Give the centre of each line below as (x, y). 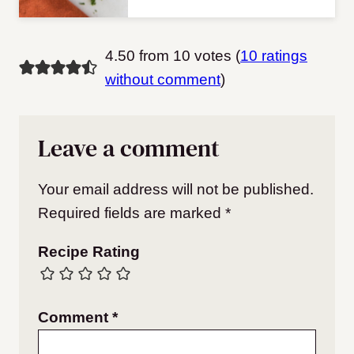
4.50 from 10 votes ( (172, 56)
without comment (162, 80)
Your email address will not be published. (176, 190)
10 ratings (273, 56)
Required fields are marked (132, 213)
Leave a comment (129, 149)
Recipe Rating (89, 252)
